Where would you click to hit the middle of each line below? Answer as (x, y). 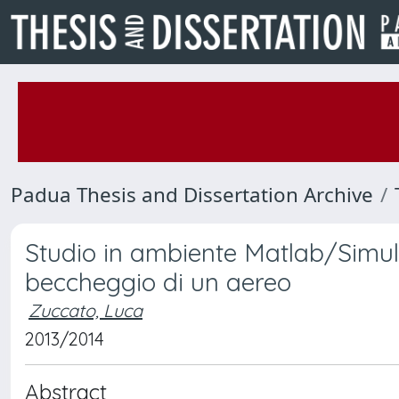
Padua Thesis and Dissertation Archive (192, 195)
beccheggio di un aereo (158, 282)
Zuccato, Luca (85, 310)
